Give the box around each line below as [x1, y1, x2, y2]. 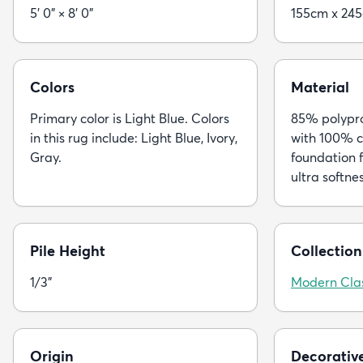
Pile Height [30, 241, 105, 260]
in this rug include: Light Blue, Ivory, [30, 129, 237, 146]
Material [291, 77, 349, 96]
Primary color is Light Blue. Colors [30, 109, 229, 126]
